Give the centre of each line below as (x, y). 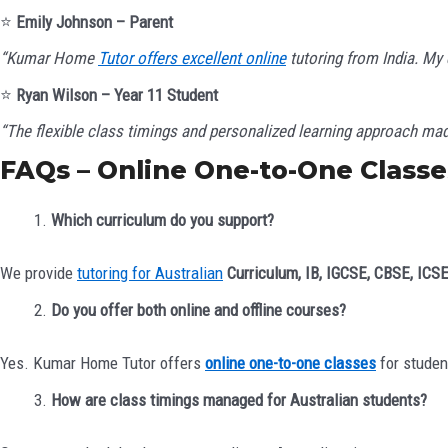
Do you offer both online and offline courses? (198, 309)
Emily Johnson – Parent (94, 21)
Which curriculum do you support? (162, 219)
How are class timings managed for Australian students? (239, 399)
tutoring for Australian (150, 273)
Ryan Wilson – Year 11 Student (117, 94)
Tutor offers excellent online (192, 58)
